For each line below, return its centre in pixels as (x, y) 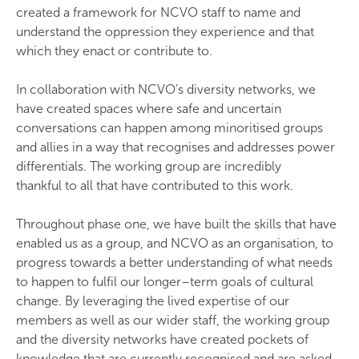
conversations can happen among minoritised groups (169, 128)
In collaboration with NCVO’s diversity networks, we (166, 89)
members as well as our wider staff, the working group (173, 320)
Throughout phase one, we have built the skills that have (176, 224)
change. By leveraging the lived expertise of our (153, 301)
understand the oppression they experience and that (165, 32)
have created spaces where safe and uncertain (149, 109)
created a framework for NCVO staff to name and (158, 12)
